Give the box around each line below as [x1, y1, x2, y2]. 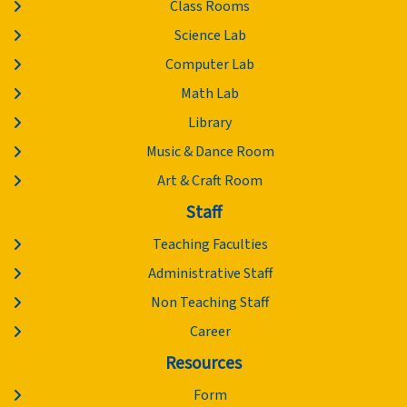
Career [189, 322, 231, 342]
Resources [165, 351, 242, 377]
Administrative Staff [147, 263, 273, 284]
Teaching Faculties [152, 234, 268, 255]
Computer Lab [165, 55, 255, 75]
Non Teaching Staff [151, 293, 270, 313]
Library [188, 113, 233, 134]
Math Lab [181, 84, 240, 104]
